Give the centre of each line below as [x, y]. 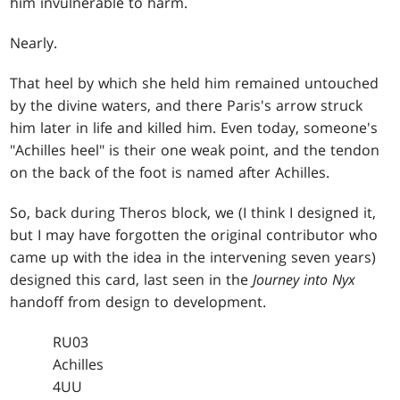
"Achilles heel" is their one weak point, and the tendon [195, 150]
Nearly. [34, 43]
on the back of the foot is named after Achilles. [170, 173]
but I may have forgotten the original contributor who [194, 235]
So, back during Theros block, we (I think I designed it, [193, 213]
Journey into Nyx [304, 280]
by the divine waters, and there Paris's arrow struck [187, 106]
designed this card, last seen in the [132, 280]
